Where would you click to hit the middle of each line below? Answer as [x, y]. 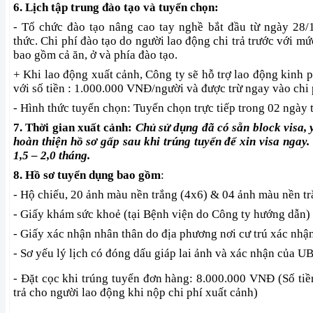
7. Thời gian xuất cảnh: [74, 128]
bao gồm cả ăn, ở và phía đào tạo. [95, 55]
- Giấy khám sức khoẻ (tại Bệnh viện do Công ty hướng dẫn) [162, 214]
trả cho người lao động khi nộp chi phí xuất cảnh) [136, 292]
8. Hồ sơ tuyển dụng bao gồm [87, 175]
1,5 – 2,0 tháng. [52, 155]
